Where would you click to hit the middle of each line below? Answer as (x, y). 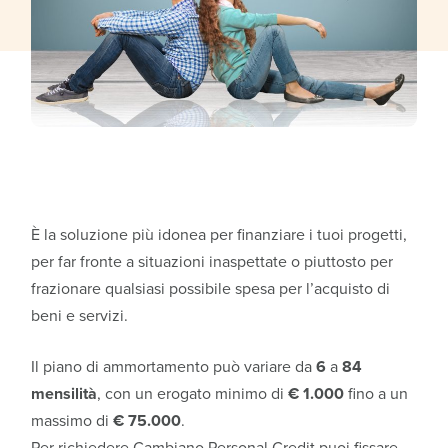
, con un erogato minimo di (193, 393)
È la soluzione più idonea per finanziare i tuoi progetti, (219, 234)
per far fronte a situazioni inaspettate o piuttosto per (212, 261)
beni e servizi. (80, 315)
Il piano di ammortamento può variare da (174, 366)
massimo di (72, 420)
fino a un (376, 393)
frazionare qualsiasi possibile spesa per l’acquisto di (211, 288)
